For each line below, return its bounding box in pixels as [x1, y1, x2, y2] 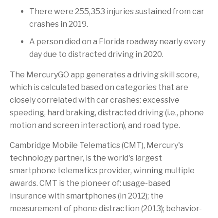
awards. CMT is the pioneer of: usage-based [10, 179, 170, 188]
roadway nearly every [125, 37, 205, 46]
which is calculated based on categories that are [10, 83, 188, 92]
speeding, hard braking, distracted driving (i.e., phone [10, 108, 204, 117]
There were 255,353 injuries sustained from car [29, 7, 204, 16]
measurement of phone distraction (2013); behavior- [10, 204, 202, 213]
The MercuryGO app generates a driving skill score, [10, 70, 199, 79]
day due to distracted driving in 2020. [29, 50, 163, 59]
